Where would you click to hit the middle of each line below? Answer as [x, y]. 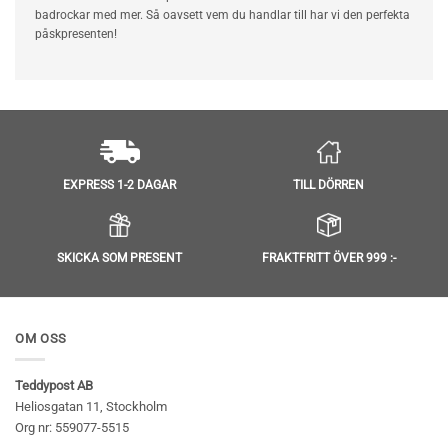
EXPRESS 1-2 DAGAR [119, 185]
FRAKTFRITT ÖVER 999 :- [328, 258]
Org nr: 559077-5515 [72, 427]
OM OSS [41, 339]
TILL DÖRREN [328, 184]
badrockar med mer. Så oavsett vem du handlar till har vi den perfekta [222, 15]
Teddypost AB [54, 385]
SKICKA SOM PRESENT [119, 258]
